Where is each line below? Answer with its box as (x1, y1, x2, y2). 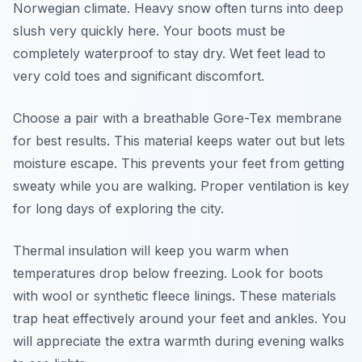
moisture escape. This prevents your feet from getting (13, 155, 344, 171)
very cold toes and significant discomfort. (13, 68, 264, 84)
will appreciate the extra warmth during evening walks (13, 333, 344, 349)
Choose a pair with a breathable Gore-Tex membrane (13, 110, 342, 126)
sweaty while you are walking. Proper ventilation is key (13, 178, 349, 194)
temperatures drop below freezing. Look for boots (13, 265, 323, 281)
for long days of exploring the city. (13, 200, 224, 217)
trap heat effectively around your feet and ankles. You (13, 310, 346, 326)
